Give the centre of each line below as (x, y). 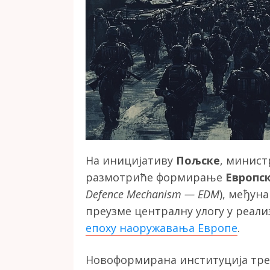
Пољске (198, 161)
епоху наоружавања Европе (162, 228)
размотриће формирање (155, 177)
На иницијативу (131, 161)
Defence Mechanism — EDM (152, 194)
